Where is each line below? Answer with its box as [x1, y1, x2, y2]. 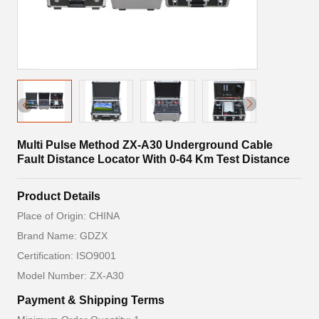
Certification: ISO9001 [17, 250, 116, 261]
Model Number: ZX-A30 [17, 270, 124, 281]
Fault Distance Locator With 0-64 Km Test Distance [17, 153, 290, 165]
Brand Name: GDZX [17, 230, 108, 241]
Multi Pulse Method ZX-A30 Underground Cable [17, 139, 273, 151]
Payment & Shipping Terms [17, 294, 164, 306]
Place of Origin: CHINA [17, 210, 120, 221]
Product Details [17, 190, 100, 202]
